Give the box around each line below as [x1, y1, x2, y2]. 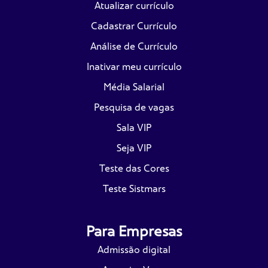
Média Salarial [103, 81, 165, 93]
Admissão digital [98, 244, 170, 255]
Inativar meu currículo [86, 61, 182, 72]
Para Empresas [86, 223, 182, 240]
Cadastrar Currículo [91, 20, 177, 32]
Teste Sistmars [102, 183, 166, 194]
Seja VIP [117, 142, 151, 154]
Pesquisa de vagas [94, 102, 174, 113]
